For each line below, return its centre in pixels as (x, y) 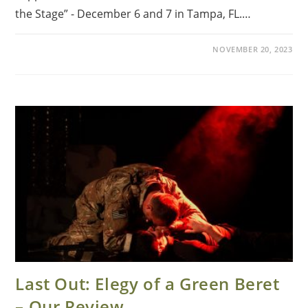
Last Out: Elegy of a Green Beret (147, 283)
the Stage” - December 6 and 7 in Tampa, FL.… (133, 14)
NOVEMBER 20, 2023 (253, 49)
